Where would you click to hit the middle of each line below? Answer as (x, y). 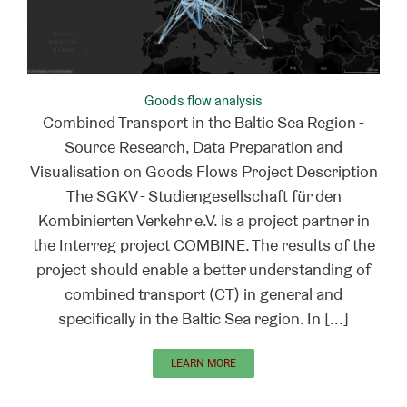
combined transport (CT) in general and (203, 294)
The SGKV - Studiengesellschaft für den (203, 196)
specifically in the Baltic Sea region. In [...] (203, 319)
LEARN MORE (203, 364)
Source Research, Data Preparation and (203, 147)
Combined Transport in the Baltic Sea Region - (203, 123)
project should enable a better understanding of (203, 270)
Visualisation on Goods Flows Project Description (203, 172)
